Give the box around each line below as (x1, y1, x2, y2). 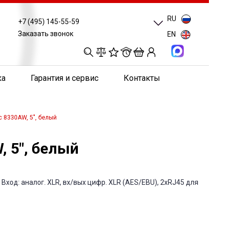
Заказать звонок (18, 29, 74, 38)
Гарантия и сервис (31, 73, 99, 83)
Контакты (124, 73, 161, 83)
